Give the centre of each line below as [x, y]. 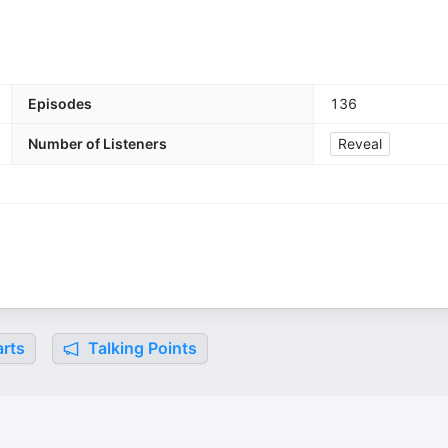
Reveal [360, 143]
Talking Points [140, 348]
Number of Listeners [97, 143]
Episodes [60, 103]
